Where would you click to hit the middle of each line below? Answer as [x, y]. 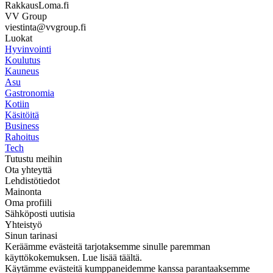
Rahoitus [22, 136]
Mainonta [23, 191]
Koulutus [23, 60]
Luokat [19, 38]
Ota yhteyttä [28, 169]
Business [22, 126]
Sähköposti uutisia [40, 213]
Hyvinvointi [28, 49]
